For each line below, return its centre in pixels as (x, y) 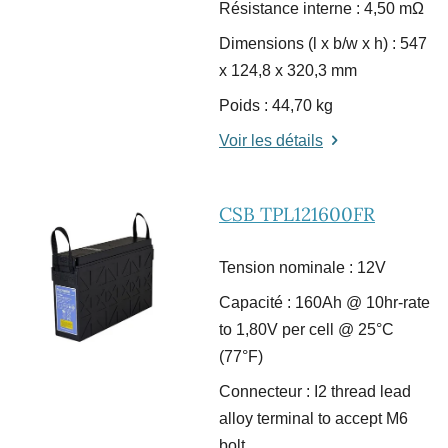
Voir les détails (271, 141)
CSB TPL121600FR (297, 214)
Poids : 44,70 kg (276, 106)
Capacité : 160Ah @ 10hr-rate (324, 303)
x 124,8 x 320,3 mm (288, 71)
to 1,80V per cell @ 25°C (306, 330)
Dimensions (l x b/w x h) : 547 (323, 44)
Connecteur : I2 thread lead (315, 392)
